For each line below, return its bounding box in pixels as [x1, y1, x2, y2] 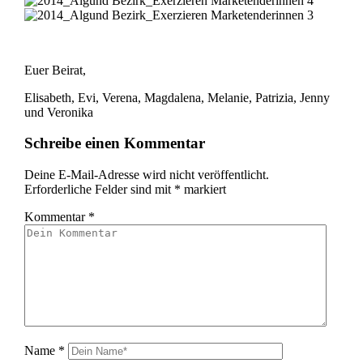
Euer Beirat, [23, 62, 86, 77]
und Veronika [23, 105, 93, 119]
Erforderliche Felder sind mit [23, 181, 174, 196]
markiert [180, 181, 226, 196]
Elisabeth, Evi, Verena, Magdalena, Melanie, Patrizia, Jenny [23, 90, 330, 105]
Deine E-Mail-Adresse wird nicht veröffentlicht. [23, 167, 269, 181]
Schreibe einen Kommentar [23, 135, 205, 152]
